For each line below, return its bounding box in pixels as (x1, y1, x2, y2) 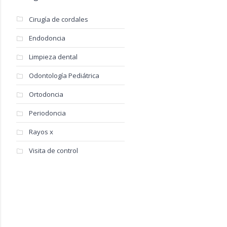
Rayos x (28, 127, 53, 136)
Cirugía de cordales (28, 15, 88, 24)
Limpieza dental (28, 52, 78, 61)
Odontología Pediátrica (28, 71, 99, 80)
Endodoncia (28, 33, 65, 43)
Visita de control (28, 146, 78, 155)
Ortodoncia (28, 90, 63, 99)
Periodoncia (28, 108, 66, 118)
